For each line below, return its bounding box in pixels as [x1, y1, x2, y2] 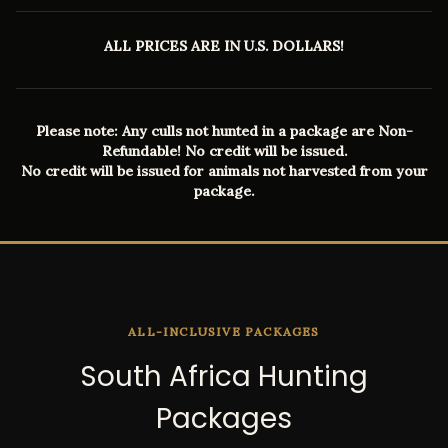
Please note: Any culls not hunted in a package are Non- [35, 122, 413, 140]
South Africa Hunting [80, 357, 368, 396]
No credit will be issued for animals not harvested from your [20, 162, 428, 180]
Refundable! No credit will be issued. [101, 142, 347, 160]
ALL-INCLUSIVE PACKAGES [128, 324, 320, 339]
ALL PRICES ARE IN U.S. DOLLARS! [104, 37, 344, 55]
